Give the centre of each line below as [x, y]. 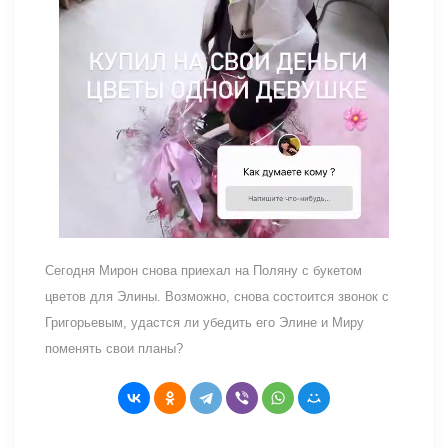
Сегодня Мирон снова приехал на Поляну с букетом [203, 270]
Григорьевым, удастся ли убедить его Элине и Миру [204, 322]
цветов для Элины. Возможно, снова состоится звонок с [217, 296]
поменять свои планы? [114, 348]
